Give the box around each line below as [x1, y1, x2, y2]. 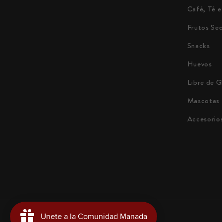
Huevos [187, 58, 212, 70]
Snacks [187, 40, 210, 52]
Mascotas [187, 95, 220, 107]
